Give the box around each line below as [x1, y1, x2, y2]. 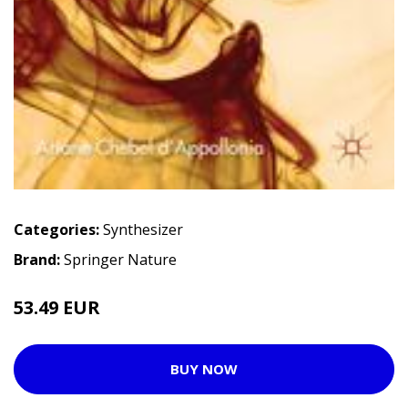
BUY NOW [170, 360, 238, 379]
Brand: [14, 249, 64, 270]
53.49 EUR [14, 294, 100, 320]
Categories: [14, 219, 99, 240]
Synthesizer [103, 219, 183, 240]
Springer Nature [64, 249, 177, 270]
